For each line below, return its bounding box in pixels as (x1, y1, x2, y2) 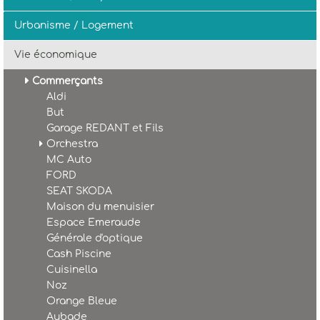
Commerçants (32, 76, 103, 86)
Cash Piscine (46, 249, 111, 259)
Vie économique (14, 49, 97, 60)
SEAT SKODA (46, 186, 112, 196)
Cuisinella (46, 264, 97, 275)
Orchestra (46, 139, 98, 149)
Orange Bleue (46, 296, 117, 306)
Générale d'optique (46, 233, 143, 244)
